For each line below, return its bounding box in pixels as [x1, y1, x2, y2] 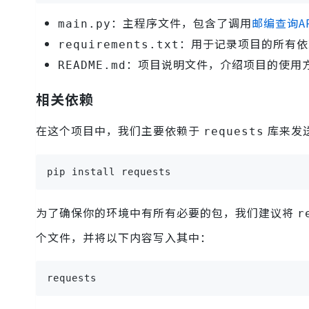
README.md [58, 58, 126, 72]
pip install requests [47, 166, 171, 177]
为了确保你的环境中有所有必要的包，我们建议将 [36, 203, 297, 221]
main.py [58, 17, 111, 30]
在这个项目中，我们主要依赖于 [36, 121, 203, 139]
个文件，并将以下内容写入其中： [36, 228, 212, 246]
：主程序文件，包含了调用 [111, 14, 252, 31]
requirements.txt [58, 37, 179, 51]
